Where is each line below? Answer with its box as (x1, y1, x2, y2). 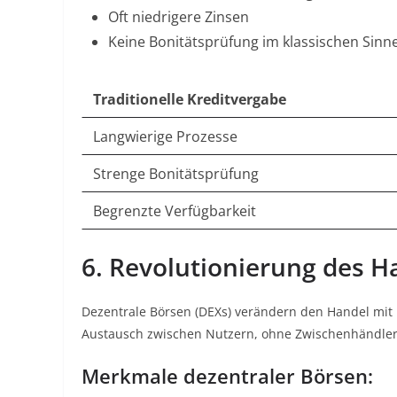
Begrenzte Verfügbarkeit (93, 201, 256, 221)
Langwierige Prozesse (93, 127, 237, 146)
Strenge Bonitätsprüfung (93, 164, 259, 183)
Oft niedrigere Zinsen (108, 7, 249, 27)
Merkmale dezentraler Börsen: (82, 362, 373, 389)
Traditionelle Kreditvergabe (93, 90, 286, 109)
